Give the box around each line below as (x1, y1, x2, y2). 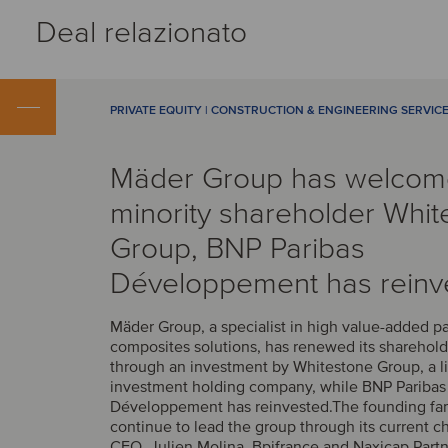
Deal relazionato (36, 14, 247, 51)
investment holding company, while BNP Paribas (110, 376, 446, 397)
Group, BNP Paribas (110, 229, 365, 267)
